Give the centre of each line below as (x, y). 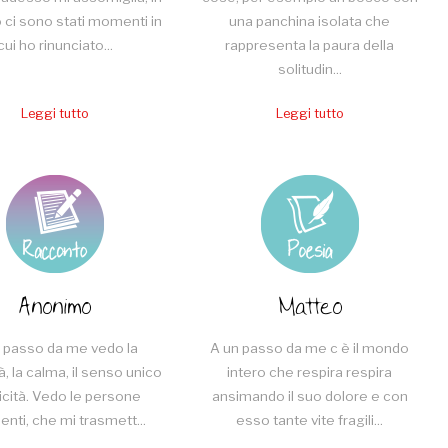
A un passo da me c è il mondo (310, 348)
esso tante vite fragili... (310, 420)
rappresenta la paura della (310, 44)
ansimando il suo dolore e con (309, 396)
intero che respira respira (310, 372)
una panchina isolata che (310, 20)
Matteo (309, 308)
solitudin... (309, 68)
